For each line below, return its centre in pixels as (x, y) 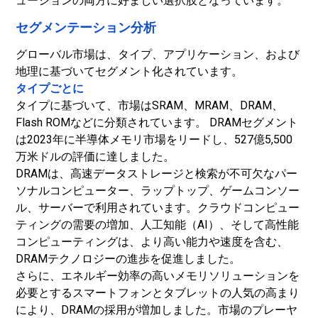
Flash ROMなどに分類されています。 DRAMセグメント (157, 122)
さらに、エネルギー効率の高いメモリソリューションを (158, 276)
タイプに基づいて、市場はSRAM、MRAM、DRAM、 (149, 105)
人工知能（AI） (180, 225)
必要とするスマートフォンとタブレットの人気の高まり (158, 293)
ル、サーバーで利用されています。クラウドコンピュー (158, 208)
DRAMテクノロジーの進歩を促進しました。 (128, 259)
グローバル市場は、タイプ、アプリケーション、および (158, 54)
